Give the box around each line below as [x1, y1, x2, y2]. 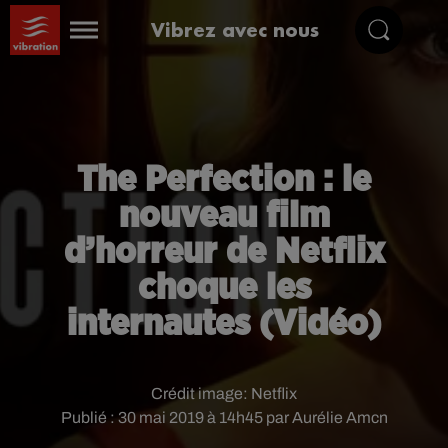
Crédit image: [151, 385, 251, 402]
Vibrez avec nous [151, 17, 320, 42]
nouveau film [118, 198, 330, 234]
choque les [137, 270, 311, 306]
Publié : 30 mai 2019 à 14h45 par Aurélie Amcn [60, 409, 388, 426]
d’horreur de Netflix [63, 234, 385, 270]
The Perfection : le [77, 162, 371, 198]
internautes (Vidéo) [67, 306, 381, 342]
